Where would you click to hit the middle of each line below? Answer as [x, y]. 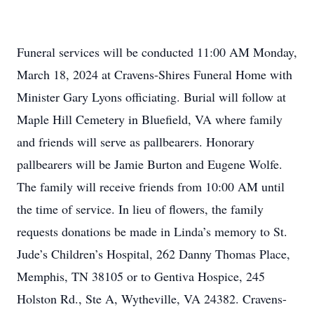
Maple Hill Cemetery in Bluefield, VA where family [150, 119]
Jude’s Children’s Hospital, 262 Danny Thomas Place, [153, 254]
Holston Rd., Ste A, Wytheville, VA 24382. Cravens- [152, 299]
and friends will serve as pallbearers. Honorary [136, 142]
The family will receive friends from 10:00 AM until [151, 186]
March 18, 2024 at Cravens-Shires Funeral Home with [155, 74]
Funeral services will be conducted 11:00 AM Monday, [157, 52]
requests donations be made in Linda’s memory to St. [152, 231]
